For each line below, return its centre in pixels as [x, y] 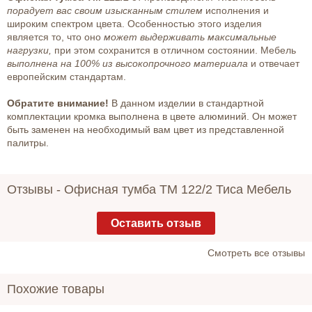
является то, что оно [54, 37]
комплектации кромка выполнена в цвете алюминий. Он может [152, 117]
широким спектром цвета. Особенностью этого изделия [134, 24]
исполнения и [236, 11]
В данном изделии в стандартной [188, 103]
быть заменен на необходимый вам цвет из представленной [146, 130]
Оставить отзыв [156, 224]
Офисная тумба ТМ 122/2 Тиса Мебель [178, 190]
